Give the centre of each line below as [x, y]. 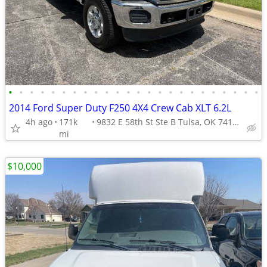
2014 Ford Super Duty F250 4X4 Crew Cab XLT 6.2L [120, 108]
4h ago [39, 122]
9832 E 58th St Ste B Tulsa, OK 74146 [235, 122]
